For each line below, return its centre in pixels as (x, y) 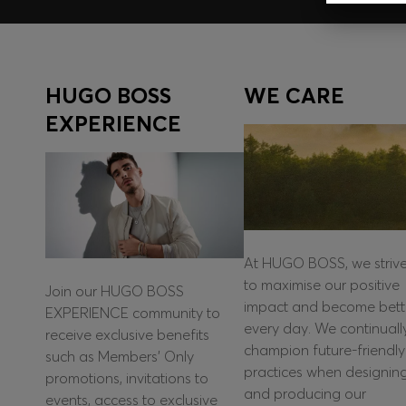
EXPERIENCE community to (133, 313)
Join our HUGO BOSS (115, 291)
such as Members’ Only (120, 357)
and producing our (304, 394)
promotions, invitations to (127, 378)
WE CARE (294, 96)
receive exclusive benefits (127, 335)
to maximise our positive (321, 285)
